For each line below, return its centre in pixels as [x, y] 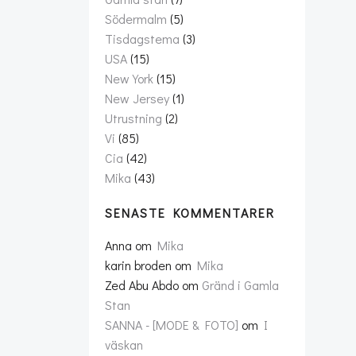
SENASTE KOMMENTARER [190, 213]
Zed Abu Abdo [142, 285]
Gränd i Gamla [240, 285]
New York [129, 78]
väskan [124, 344]
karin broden [138, 265]
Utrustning [133, 118]
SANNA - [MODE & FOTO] [172, 325]
